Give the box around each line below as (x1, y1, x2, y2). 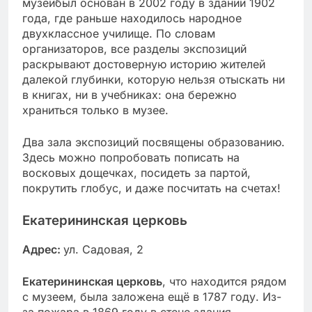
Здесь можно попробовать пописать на (22, 150, 240, 164)
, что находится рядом (162, 274, 286, 288)
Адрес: (22, 242, 61, 256)
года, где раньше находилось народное (22, 10, 242, 25)
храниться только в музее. (22, 102, 169, 117)
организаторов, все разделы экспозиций (22, 41, 247, 56)
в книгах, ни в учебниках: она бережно (22, 87, 237, 102)
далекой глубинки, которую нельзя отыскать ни (22, 72, 285, 86)
